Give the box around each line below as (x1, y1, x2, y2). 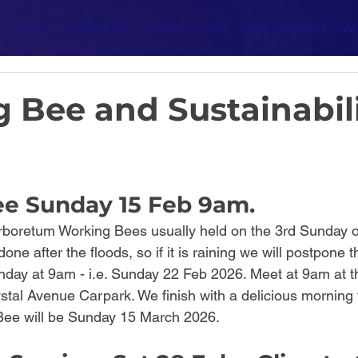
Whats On (67, 19, 131, 37)
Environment (147, 19, 228, 37)
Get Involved (244, 19, 325, 37)
